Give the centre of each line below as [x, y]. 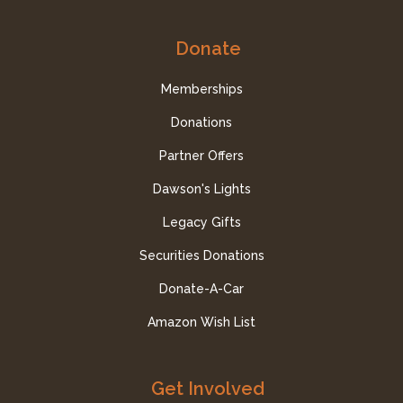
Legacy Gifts [201, 223]
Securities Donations [201, 256]
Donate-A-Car [201, 289]
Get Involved [208, 389]
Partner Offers [201, 156]
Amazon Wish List [201, 322]
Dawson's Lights [201, 189]
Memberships [201, 90]
